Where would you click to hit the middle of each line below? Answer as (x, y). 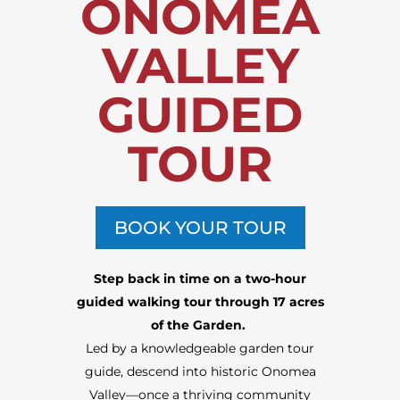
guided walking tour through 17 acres (200, 302)
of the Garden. (198, 325)
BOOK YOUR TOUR (200, 228)
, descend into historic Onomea (218, 372)
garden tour (277, 349)
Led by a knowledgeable (162, 349)
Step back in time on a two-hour (200, 279)
